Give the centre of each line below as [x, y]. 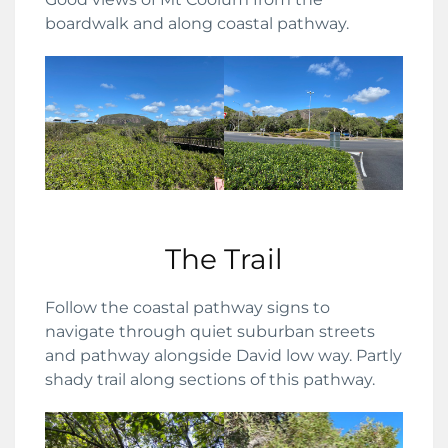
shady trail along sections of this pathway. [210, 380]
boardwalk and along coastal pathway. [197, 24]
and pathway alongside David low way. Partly [223, 356]
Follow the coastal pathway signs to [187, 308]
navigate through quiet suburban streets [210, 332]
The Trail [224, 259]
